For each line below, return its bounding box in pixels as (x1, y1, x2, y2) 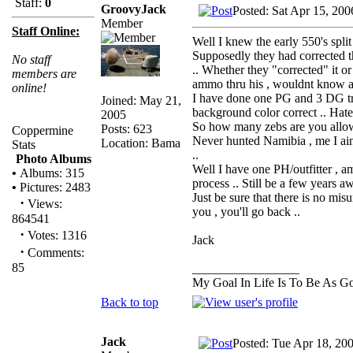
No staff (12, 53, 50, 66)
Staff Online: (12, 24, 80, 38)
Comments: (24, 246, 84, 259)
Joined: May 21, (101, 93, 181, 107)
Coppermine (12, 124, 73, 137)
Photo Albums (15, 152, 91, 165)
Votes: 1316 (24, 229, 87, 242)
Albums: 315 (17, 166, 84, 180)
